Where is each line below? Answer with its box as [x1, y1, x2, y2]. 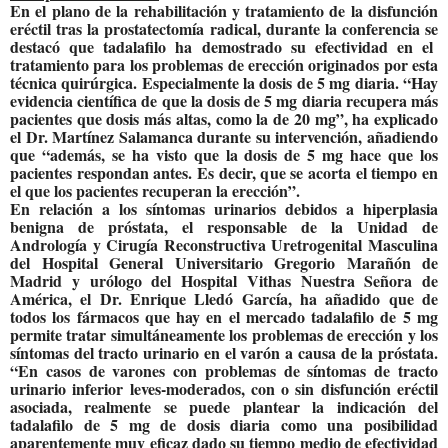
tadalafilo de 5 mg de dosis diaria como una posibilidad [10, 412, 438, 436]
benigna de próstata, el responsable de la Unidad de [10, 214, 438, 238]
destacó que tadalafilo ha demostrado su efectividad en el [10, 34, 438, 58]
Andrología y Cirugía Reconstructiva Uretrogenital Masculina [10, 232, 438, 256]
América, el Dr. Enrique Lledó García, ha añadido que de [10, 286, 438, 310]
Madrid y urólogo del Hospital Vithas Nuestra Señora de [10, 268, 438, 292]
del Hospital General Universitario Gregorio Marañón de [10, 250, 438, 274]
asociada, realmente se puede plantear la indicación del [10, 394, 438, 418]
